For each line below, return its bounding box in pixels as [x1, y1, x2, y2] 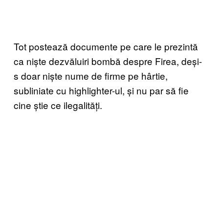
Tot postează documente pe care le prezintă [14, 40, 198, 53]
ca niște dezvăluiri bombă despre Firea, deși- [14, 54, 202, 68]
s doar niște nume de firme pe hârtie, [14, 69, 168, 83]
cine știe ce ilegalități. [14, 98, 102, 112]
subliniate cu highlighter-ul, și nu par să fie [14, 84, 189, 97]
